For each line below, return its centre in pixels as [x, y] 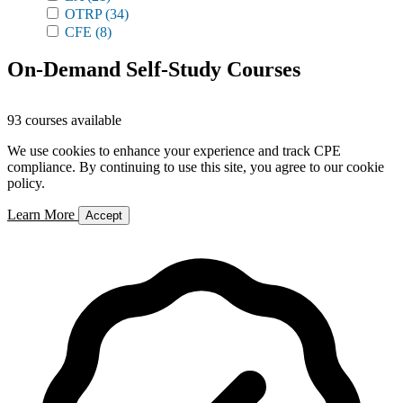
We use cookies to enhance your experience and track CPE [174, 151]
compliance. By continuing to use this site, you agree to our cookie [196, 167]
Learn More [43, 215]
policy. [26, 183]
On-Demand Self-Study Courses [154, 69]
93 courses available [64, 120]
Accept [104, 215]
